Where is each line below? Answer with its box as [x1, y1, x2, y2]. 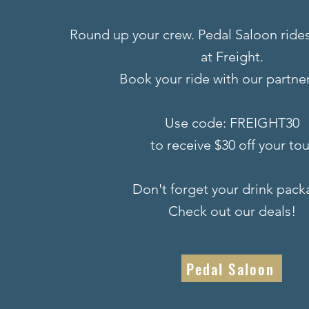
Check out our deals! [168, 203, 296, 219]
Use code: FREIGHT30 [165, 114, 299, 131]
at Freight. [201, 48, 263, 65]
